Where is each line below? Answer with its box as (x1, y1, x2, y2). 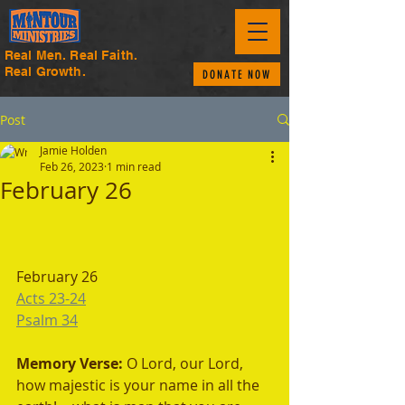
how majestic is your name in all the (16, 375, 263, 395)
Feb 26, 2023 (40, 159, 104, 174)
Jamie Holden (40, 143, 107, 157)
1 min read (107, 159, 161, 174)
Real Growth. (5, 64, 86, 79)
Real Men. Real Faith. (5, 48, 137, 62)
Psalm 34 (16, 310, 78, 330)
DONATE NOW (202, 67, 272, 81)
